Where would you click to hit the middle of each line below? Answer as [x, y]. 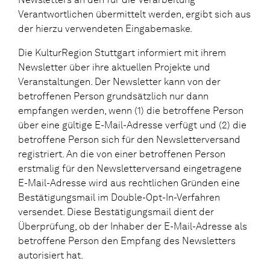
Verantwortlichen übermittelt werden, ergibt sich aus [134, 14]
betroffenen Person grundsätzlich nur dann [113, 96]
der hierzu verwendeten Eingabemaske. [105, 28]
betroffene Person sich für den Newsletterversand [129, 139]
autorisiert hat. [51, 255]
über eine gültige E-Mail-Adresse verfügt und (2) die [132, 125]
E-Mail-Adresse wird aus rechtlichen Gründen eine [129, 183]
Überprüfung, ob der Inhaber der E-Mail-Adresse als [133, 226]
